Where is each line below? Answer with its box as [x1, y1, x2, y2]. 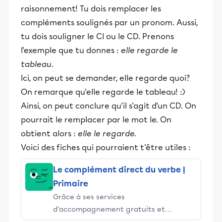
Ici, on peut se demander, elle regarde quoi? [21, 73, 190, 83]
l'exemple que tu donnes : [21, 45, 121, 55]
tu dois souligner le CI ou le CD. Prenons [21, 31, 174, 41]
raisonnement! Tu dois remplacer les [21, 3, 161, 13]
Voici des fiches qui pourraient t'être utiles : [21, 142, 191, 152]
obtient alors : [21, 128, 78, 138]
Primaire [53, 178, 88, 188]
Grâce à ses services [53, 192, 125, 201]
